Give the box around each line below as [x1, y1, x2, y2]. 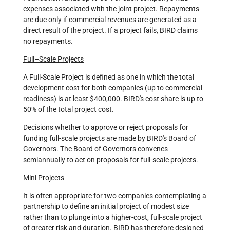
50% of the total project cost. [23, 105, 114, 114]
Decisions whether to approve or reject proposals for [23, 123, 188, 132]
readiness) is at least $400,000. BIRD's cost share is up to [23, 94, 203, 103]
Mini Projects [23, 174, 64, 182]
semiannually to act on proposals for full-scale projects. [23, 156, 198, 164]
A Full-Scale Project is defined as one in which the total [23, 73, 194, 82]
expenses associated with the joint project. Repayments [23, 5, 199, 13]
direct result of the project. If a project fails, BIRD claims [23, 26, 198, 35]
